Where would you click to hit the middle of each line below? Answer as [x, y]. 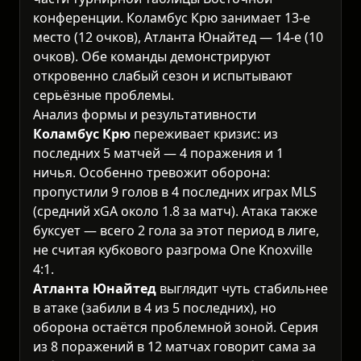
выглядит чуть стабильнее [242, 288]
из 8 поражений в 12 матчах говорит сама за [174, 346]
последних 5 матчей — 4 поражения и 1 [158, 153]
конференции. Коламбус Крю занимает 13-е [172, 17]
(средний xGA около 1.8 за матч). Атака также [175, 211]
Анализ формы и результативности [145, 114]
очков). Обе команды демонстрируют [152, 56]
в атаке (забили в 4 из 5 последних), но [155, 307]
